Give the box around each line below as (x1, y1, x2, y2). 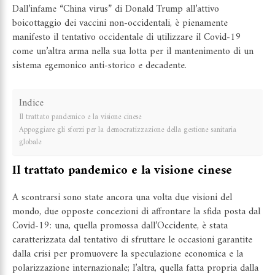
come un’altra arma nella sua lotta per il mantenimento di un (12, 43, 254, 61)
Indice (19, 93, 44, 112)
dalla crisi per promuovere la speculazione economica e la (12, 245, 243, 263)
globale (19, 135, 41, 149)
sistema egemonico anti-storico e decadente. (12, 57, 187, 75)
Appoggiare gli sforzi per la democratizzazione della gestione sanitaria (19, 123, 236, 137)
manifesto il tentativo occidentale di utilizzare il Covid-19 (12, 29, 241, 47)
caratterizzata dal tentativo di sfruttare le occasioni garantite (12, 231, 252, 249)
